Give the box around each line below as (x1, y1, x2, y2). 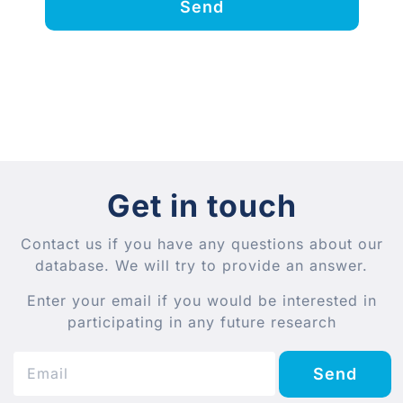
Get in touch (106, 186, 297, 224)
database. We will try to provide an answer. (35, 255, 368, 274)
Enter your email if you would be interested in (26, 291, 377, 309)
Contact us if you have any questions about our (20, 234, 383, 253)
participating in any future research (67, 312, 336, 331)
